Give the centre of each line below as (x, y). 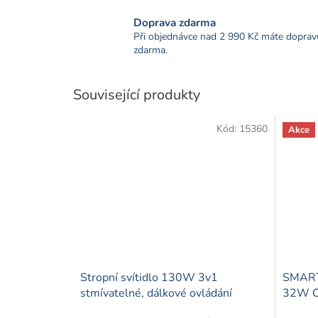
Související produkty (137, 95)
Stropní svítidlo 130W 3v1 (149, 277)
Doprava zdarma (175, 23)
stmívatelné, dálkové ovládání (156, 293)
